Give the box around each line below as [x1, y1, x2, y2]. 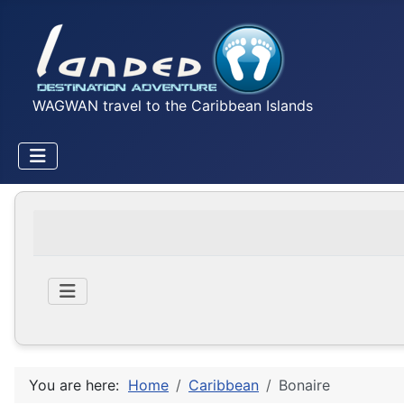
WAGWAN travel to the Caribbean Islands [32, 96, 313, 115]
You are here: [29, 376, 128, 395]
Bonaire [279, 376, 330, 395]
